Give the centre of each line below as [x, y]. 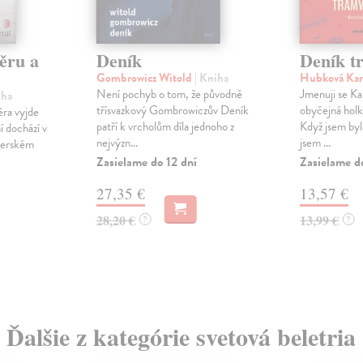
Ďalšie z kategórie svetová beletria [181, 337]
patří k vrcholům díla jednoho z [165, 127]
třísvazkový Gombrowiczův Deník [172, 111]
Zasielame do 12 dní [146, 162]
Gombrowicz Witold [145, 78]
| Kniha [211, 78]
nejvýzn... [117, 143]
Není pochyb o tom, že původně [169, 94]
